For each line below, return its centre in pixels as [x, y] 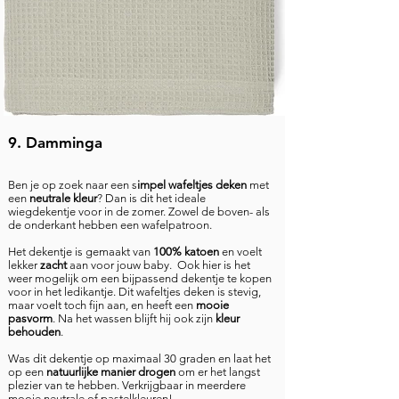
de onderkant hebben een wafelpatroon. [110, 225]
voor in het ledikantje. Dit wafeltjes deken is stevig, [134, 292]
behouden [34, 332]
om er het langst [218, 372]
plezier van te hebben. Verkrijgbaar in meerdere [127, 385]
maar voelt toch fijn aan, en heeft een [102, 305]
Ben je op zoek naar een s [73, 185]
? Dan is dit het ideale [151, 198]
